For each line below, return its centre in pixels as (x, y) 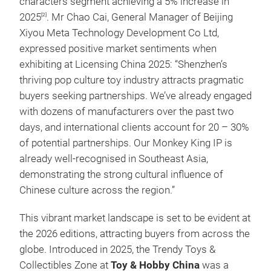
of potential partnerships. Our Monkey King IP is (126, 143)
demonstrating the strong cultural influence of (121, 175)
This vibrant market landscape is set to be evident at (135, 218)
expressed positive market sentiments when (118, 49)
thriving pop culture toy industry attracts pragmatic (132, 80)
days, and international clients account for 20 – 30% (134, 127)
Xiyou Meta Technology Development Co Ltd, (119, 33)
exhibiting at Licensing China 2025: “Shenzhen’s (123, 64)
